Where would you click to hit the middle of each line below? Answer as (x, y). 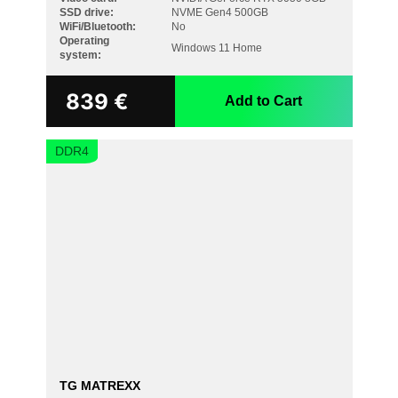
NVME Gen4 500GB (219, 12)
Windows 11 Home (216, 48)
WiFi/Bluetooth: (97, 27)
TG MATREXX (99, 386)
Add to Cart (263, 101)
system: (80, 55)
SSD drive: (86, 12)
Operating (84, 41)
